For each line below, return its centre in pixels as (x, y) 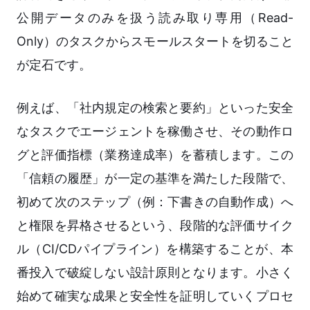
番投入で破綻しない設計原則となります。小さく (155, 273)
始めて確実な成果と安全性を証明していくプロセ (155, 296)
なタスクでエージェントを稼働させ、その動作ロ (155, 131)
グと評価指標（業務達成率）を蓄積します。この (155, 155)
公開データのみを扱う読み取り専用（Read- (155, 18)
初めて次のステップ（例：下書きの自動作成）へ (155, 202)
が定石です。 (54, 65)
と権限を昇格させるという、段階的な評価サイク (155, 226)
